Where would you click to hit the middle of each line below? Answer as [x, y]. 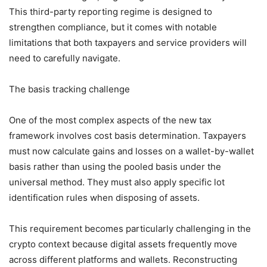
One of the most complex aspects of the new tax [110, 120]
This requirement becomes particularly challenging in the [130, 228]
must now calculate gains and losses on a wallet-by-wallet [131, 151]
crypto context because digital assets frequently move [123, 244]
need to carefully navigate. [65, 58]
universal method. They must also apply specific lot [117, 182]
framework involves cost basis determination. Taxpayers [128, 135]
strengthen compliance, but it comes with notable [113, 27]
